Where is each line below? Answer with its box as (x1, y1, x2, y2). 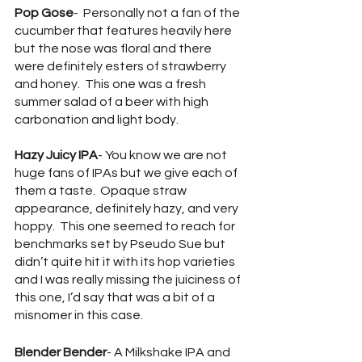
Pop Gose (15, 6, 74, 19)
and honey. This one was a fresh (15, 77, 208, 90)
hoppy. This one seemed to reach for (15, 219, 238, 233)
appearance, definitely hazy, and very (15, 201, 241, 215)
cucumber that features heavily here (15, 23, 234, 37)
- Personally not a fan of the (74, 6, 242, 19)
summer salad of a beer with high (15, 95, 211, 108)
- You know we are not (98, 148, 229, 162)
